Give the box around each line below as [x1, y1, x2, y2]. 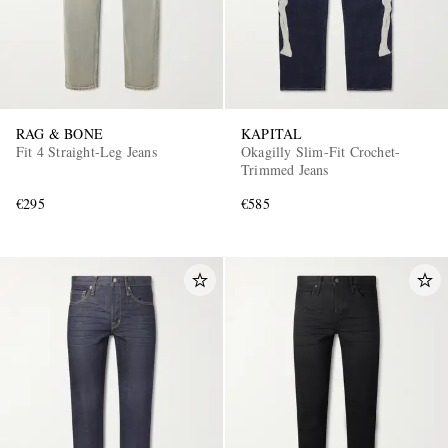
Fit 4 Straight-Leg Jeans [16, 142, 157, 162]
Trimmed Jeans [241, 160, 329, 180]
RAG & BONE [16, 124, 103, 144]
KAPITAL [241, 124, 303, 144]
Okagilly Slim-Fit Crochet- [241, 142, 401, 162]
